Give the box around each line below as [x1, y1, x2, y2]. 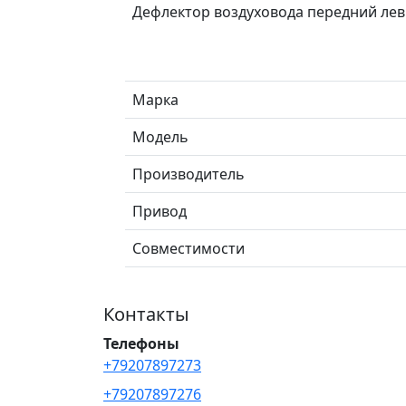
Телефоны [103, 333, 179, 353]
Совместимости [132, 237, 245, 258]
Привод [132, 200, 187, 221]
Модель [132, 126, 188, 147]
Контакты [103, 301, 189, 326]
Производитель [132, 163, 245, 184]
